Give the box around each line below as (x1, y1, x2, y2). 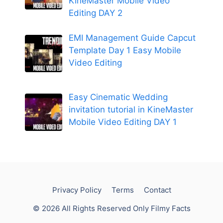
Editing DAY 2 (68, 7, 122, 18)
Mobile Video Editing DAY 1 (68, 116, 177, 127)
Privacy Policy (52, 185, 102, 195)
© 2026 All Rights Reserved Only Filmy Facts (32, 203, 191, 213)
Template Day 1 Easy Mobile (68, 45, 181, 56)
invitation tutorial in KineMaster (68, 104, 193, 114)
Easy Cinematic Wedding (68, 92, 168, 102)
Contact (143, 185, 171, 195)
